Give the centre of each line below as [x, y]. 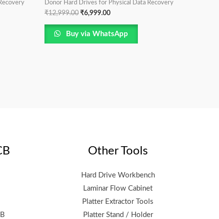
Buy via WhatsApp [96, 34]
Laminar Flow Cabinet [118, 188]
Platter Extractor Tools [118, 201]
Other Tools [118, 151]
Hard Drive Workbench [118, 175]
